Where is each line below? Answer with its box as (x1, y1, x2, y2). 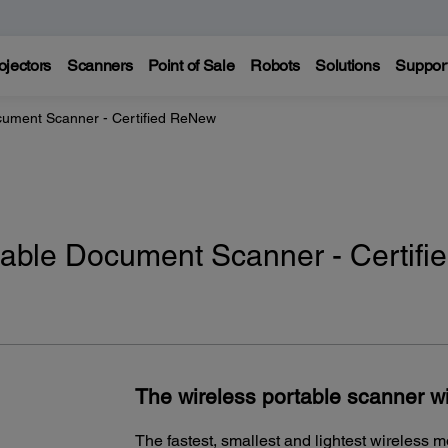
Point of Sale (148, 56, 235, 75)
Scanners (66, 56, 133, 75)
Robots (250, 56, 300, 75)
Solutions (315, 56, 380, 75)
